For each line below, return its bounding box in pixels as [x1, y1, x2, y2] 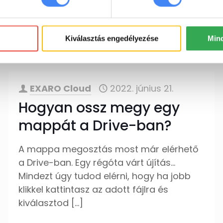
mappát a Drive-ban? [18, 116, 172, 135]
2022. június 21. [110, 82, 174, 95]
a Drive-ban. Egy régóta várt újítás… [18, 156, 176, 169]
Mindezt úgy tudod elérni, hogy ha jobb [18, 170, 191, 182]
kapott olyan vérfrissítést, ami [18, 17, 152, 29]
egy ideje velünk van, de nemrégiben [18, 3, 180, 16]
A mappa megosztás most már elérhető [18, 143, 199, 155]
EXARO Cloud [30, 82, 92, 95]
